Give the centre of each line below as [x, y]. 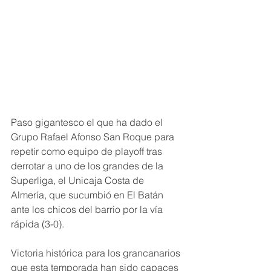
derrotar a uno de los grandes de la [88, 166]
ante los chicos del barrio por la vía [88, 210]
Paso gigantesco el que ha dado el [88, 122]
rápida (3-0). [38, 224]
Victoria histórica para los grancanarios [97, 253]
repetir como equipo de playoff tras [88, 152]
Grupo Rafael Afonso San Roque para [94, 137]
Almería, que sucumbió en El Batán [88, 195]
